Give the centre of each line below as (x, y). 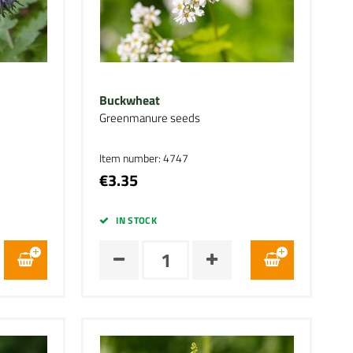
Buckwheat (130, 100)
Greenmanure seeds (150, 118)
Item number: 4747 (144, 158)
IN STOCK (137, 220)
